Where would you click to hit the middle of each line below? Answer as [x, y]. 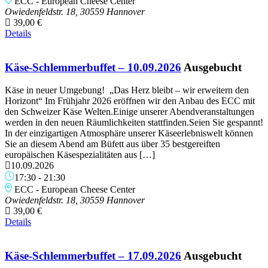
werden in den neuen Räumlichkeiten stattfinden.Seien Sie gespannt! [134, 123]
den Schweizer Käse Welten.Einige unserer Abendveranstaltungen [130, 112]
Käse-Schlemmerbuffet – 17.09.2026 [93, 256]
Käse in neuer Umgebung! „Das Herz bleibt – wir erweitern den [127, 90]
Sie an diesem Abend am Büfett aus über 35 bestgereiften [112, 144]
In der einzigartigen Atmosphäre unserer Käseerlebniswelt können [129, 133]
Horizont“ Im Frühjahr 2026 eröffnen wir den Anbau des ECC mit [130, 101]
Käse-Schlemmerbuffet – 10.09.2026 [93, 67]
